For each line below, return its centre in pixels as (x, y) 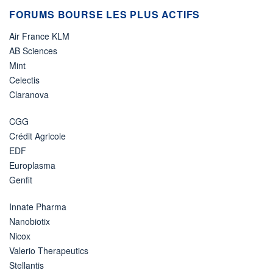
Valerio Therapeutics (49, 251)
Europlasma (32, 165)
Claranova (29, 95)
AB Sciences (33, 51)
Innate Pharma (38, 207)
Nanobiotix (30, 222)
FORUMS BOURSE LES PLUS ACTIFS (105, 15)
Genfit (21, 180)
